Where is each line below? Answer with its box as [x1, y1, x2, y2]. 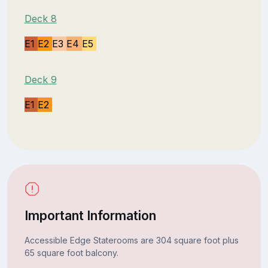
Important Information [24, 207, 156, 223]
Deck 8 [24, 12, 57, 25]
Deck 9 [24, 73, 57, 86]
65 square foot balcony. [24, 247, 118, 258]
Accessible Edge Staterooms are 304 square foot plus [24, 234, 239, 245]
